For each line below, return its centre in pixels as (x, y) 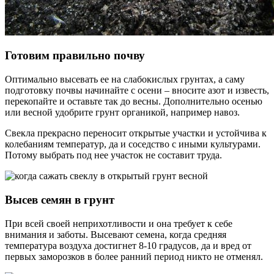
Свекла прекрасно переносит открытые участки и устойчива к (136, 133)
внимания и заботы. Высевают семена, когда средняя (116, 234)
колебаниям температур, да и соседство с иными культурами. (133, 144)
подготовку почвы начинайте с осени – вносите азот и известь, (137, 91)
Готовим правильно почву (75, 56)
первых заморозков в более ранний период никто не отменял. (134, 256)
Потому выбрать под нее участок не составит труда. (113, 155)
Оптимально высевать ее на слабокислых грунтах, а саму (125, 80)
